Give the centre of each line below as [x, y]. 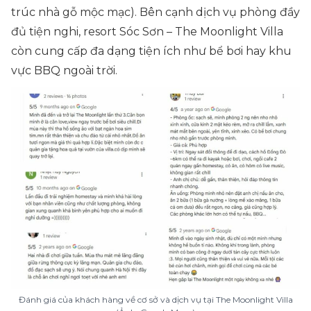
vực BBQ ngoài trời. [64, 70]
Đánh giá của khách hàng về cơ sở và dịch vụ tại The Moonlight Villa [155, 300]
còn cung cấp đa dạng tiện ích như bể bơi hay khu [151, 51]
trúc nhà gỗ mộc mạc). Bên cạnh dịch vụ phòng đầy [155, 12]
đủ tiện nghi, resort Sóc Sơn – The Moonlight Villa [147, 32]
